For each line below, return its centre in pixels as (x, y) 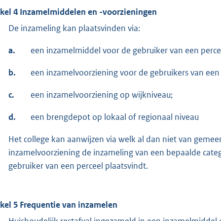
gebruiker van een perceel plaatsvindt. (78, 166)
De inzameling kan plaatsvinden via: (74, 28)
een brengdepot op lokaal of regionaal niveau (115, 117)
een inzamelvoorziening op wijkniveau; (102, 94)
